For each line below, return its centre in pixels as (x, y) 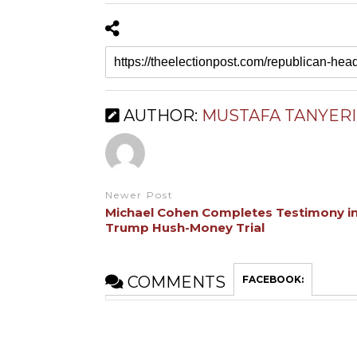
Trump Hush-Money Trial (184, 227)
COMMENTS (174, 282)
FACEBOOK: (273, 279)
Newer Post (139, 195)
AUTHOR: (160, 116)
